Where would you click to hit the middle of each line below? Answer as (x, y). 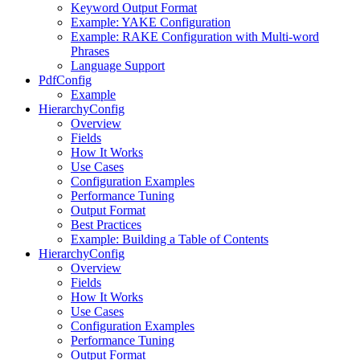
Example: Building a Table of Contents (170, 239)
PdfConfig (65, 80)
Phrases (90, 51)
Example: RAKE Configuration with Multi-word (195, 36)
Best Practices (106, 224)
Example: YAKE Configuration (151, 22)
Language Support (118, 65)
